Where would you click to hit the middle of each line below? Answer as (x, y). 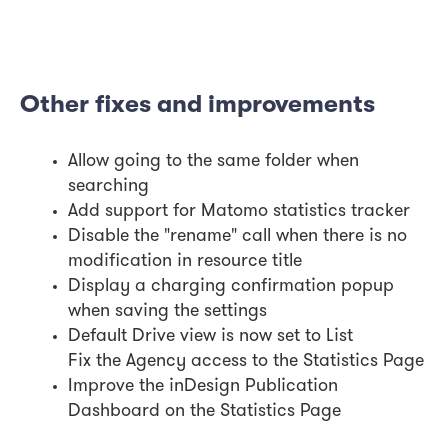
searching (108, 187)
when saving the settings (167, 312)
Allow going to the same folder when (213, 162)
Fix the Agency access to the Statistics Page (246, 362)
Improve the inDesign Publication (203, 387)
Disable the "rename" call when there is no (237, 237)
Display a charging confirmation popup (231, 287)
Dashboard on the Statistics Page (204, 412)
